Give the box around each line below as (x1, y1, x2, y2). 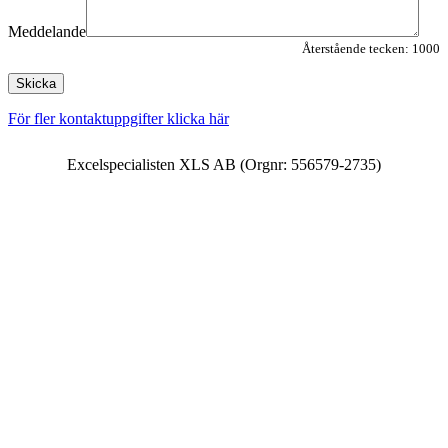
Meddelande (8, 23, 86, 41)
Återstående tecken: (302, 41, 412, 57)
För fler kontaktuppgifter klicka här (8, 110, 229, 128)
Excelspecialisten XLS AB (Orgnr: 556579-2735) (67, 156, 381, 174)
